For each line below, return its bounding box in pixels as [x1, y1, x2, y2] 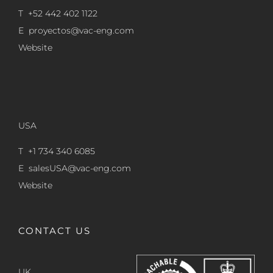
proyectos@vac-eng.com [29, 24, 134, 36]
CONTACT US [18, 224, 91, 236]
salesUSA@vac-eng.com [29, 162, 131, 174]
